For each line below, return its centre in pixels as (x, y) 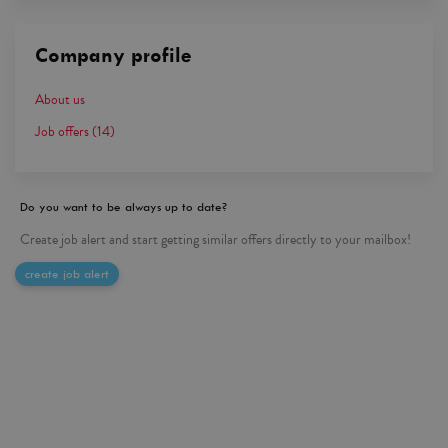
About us (60, 100)
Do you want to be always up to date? (123, 207)
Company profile (113, 56)
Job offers (62, 132)
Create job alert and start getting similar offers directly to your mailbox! (215, 240)
